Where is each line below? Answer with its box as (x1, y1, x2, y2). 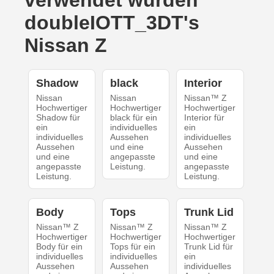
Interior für (184, 112, 225, 122)
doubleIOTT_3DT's (24, 11, 199, 34)
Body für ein (35, 241, 83, 251)
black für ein (109, 112, 157, 122)
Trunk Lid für (184, 241, 234, 251)
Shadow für (35, 112, 80, 122)
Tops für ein (109, 241, 155, 251)
